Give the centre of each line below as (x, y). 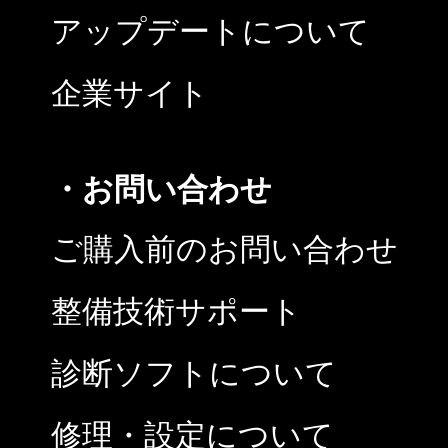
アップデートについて (210, 31)
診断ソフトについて (194, 373)
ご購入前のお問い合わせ (224, 249)
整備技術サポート (176, 311)
